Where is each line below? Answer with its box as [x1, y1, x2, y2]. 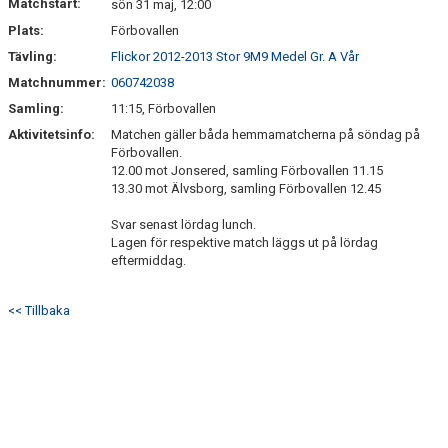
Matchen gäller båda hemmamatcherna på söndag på [111, 127, 420, 142]
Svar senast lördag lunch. [111, 217, 256, 232]
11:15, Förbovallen [111, 101, 216, 116]
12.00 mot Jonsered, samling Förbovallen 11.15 [111, 163, 383, 178]
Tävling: [8, 49, 57, 64]
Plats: [8, 23, 44, 38]
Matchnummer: [8, 75, 109, 90]
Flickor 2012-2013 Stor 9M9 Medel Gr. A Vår [111, 49, 359, 64]
